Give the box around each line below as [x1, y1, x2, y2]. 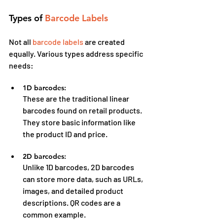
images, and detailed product [23, 185, 125, 195]
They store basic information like [23, 117, 137, 127]
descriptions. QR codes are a [23, 197, 122, 207]
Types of [9, 12, 45, 24]
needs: [9, 60, 34, 70]
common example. [23, 209, 86, 219]
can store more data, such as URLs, [23, 174, 145, 184]
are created [83, 37, 126, 46]
